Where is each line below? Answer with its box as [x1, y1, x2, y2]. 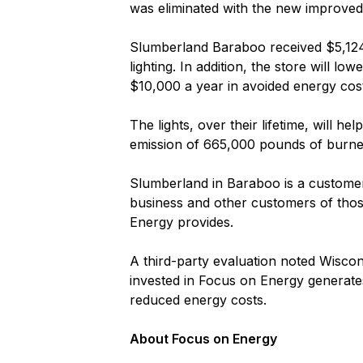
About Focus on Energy [130, 331, 277, 347]
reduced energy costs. [130, 292, 267, 308]
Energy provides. [130, 214, 233, 230]
